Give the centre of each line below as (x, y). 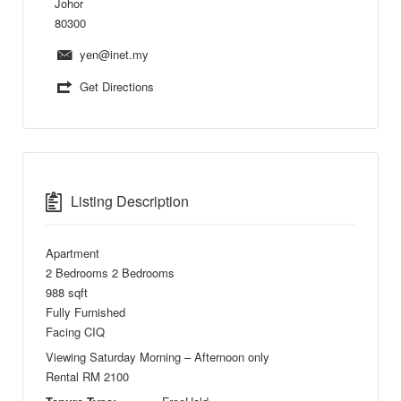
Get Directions (116, 87)
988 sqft (67, 293)
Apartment (73, 253)
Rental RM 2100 (87, 377)
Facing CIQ (75, 332)
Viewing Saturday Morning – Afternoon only (158, 357)
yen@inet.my (114, 54)
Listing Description (130, 201)
